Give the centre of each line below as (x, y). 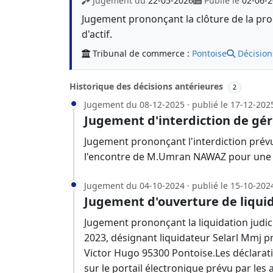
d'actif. (97, 34)
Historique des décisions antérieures (147, 86)
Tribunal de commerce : (142, 53)
